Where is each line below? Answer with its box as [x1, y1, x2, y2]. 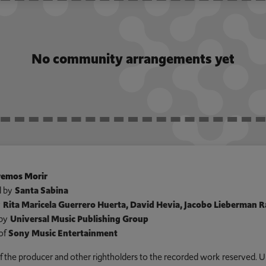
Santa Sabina [14, 184, 68, 198]
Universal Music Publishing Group [9, 213, 148, 226]
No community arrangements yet [31, 49, 235, 69]
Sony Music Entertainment [8, 227, 118, 240]
